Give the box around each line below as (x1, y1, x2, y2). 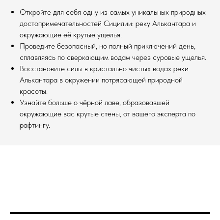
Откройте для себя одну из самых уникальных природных (20, 7, 206, 17)
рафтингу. (20, 120, 50, 130)
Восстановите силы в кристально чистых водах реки (20, 64, 189, 73)
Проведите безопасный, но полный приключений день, (20, 41, 195, 51)
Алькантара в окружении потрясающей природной (20, 75, 183, 84)
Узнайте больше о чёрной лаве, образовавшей (20, 98, 169, 107)
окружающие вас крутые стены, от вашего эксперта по (20, 109, 195, 118)
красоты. (20, 86, 48, 96)
